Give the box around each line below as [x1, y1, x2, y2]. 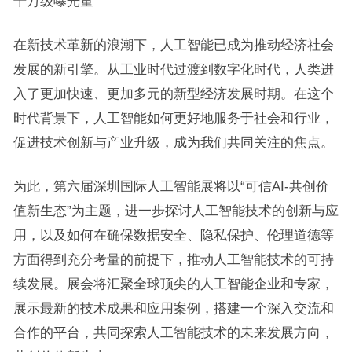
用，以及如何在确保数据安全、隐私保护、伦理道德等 [13, 228, 334, 242]
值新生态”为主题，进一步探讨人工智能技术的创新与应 [13, 203, 339, 218]
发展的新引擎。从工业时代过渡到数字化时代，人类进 [13, 62, 334, 76]
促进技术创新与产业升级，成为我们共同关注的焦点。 [13, 135, 334, 149]
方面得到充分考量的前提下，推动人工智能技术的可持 [13, 252, 334, 266]
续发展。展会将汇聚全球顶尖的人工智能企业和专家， [13, 277, 334, 291]
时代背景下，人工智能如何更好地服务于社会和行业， [13, 111, 334, 125]
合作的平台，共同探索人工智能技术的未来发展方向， [13, 325, 334, 339]
